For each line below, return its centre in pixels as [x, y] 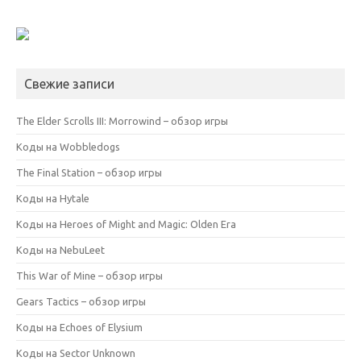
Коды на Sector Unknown [76, 353]
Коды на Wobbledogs [68, 146]
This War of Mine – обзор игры [89, 275]
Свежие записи [69, 83]
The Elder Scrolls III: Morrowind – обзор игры [122, 120]
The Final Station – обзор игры [89, 172]
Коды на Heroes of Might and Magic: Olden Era [126, 224]
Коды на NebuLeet [60, 249]
